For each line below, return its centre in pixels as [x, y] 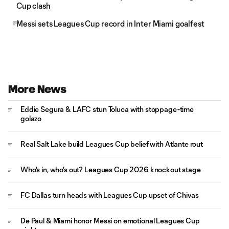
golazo [31, 118]
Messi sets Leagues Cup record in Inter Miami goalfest [110, 24]
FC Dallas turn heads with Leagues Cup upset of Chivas [110, 195]
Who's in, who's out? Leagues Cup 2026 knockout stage [111, 169]
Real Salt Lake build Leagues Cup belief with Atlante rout [112, 144]
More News [37, 89]
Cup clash [33, 6]
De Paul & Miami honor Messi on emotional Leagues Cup [110, 221]
